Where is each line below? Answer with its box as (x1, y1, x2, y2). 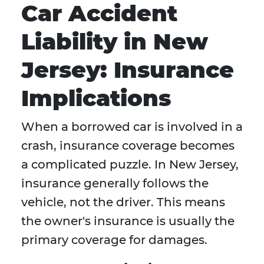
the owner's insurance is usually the (21, 214, 235, 229)
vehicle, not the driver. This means (21, 195, 225, 210)
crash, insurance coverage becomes (21, 138, 235, 153)
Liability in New (21, 28, 208, 56)
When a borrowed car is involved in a (21, 120, 243, 134)
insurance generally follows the (21, 176, 209, 191)
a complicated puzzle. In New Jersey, (21, 157, 239, 172)
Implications (21, 84, 171, 113)
